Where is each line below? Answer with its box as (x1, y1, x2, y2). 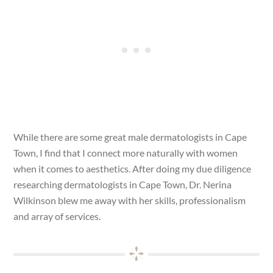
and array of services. (13, 210, 101, 222)
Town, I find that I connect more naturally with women (13, 146, 238, 158)
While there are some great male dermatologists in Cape (13, 130, 247, 143)
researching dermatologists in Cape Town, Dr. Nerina (13, 178, 232, 190)
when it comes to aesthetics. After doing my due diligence (13, 162, 252, 174)
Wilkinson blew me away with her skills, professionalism (13, 194, 246, 206)
